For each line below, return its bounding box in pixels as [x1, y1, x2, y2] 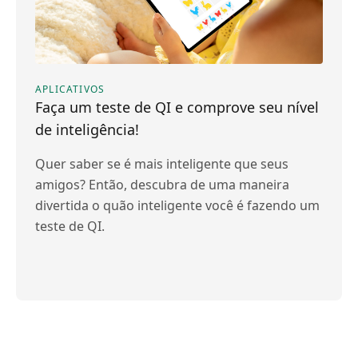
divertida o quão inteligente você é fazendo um [35, 197, 320, 214]
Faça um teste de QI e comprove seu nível [35, 97, 319, 117]
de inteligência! [35, 120, 139, 139]
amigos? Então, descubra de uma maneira [35, 176, 289, 193]
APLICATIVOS [35, 82, 105, 96]
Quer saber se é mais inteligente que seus [35, 155, 288, 173]
